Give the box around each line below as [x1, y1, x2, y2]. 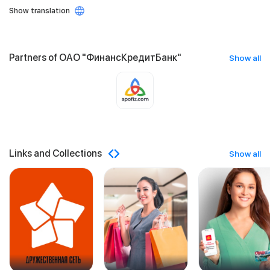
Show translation [9, 6, 70, 15]
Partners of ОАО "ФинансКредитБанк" [9, 52, 181, 63]
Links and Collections [9, 148, 102, 159]
